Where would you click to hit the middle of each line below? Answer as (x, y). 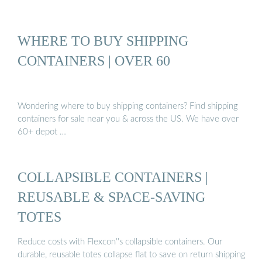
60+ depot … (42, 132)
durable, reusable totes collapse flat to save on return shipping (132, 255)
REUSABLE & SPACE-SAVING (111, 196)
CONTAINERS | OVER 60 (94, 61)
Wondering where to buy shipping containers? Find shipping (128, 106)
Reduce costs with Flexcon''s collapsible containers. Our (120, 242)
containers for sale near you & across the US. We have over (128, 119)
